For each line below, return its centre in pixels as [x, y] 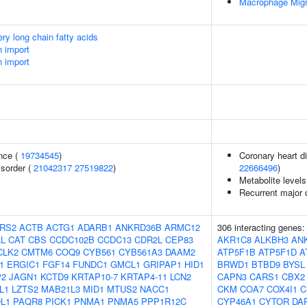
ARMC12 [182, 227]
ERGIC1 [23, 264]
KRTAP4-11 [144, 277]
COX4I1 [282, 289]
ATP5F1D [278, 252]
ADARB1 [95, 227]
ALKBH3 [271, 240]
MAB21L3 [61, 289]
